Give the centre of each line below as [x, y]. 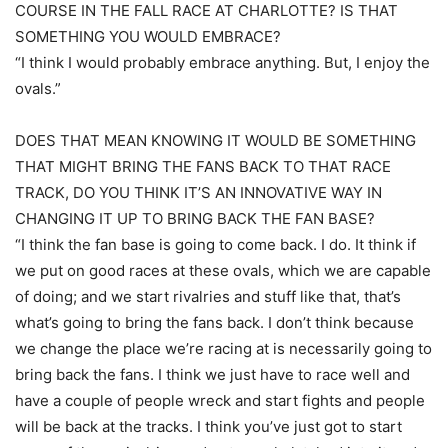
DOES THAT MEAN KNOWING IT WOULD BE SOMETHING [215, 140]
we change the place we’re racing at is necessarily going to [223, 348]
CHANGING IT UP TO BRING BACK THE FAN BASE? [195, 218]
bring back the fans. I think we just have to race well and [212, 374]
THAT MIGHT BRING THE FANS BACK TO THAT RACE [203, 166]
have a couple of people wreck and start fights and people [220, 400]
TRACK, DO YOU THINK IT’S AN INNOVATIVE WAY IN [198, 192]
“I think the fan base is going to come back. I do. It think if [215, 244]
